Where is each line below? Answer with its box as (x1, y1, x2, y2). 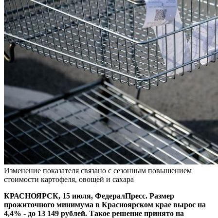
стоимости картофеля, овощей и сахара (4, 175, 134, 183)
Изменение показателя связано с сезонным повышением (4, 166, 192, 175)
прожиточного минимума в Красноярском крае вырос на (4, 200, 206, 209)
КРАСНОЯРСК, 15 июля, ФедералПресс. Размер (4, 191, 174, 200)
